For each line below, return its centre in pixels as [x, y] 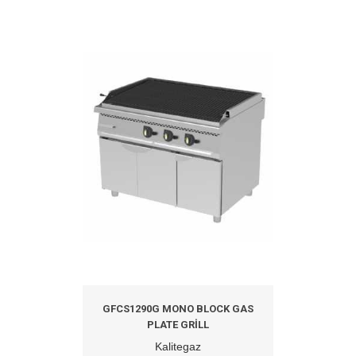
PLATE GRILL [178, 325]
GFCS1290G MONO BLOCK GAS [178, 309]
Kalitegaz [178, 347]
